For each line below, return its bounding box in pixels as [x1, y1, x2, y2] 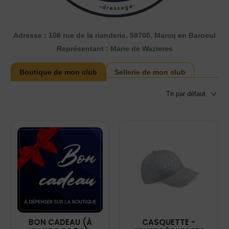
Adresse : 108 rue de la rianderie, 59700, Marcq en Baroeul [13, 31, 216, 39]
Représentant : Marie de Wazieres [56, 44, 173, 53]
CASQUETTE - [142, 216, 196, 227]
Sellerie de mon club [114, 68, 186, 76]
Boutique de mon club [19, 68, 98, 76]
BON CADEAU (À [28, 216, 92, 227]
